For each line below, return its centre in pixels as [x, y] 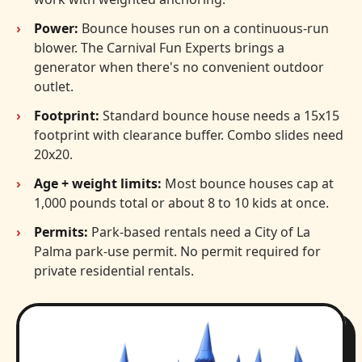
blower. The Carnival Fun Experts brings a [159, 47]
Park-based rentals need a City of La [199, 232]
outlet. [54, 86]
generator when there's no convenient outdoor [179, 67]
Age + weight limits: [98, 183]
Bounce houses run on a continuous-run [204, 28]
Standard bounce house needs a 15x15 [219, 115]
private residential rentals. [114, 270]
